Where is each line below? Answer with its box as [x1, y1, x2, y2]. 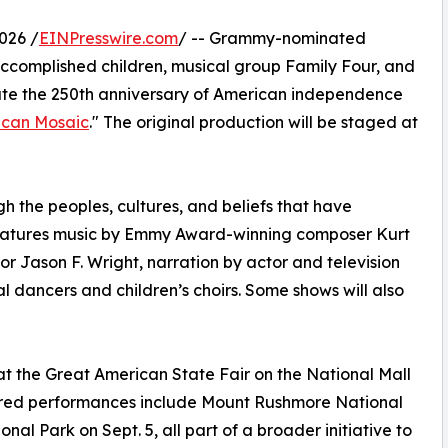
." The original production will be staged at [89, 111, 418, 132]
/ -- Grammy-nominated [178, 27, 366, 48]
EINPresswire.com [39, 27, 178, 48]
